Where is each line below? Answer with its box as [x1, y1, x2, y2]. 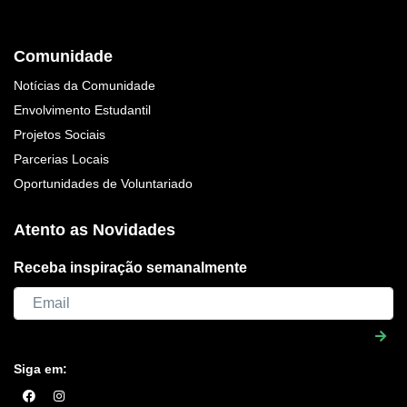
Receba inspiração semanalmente [14, 260, 247, 275]
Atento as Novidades [14, 221, 175, 239]
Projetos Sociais [14, 127, 105, 142]
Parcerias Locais [14, 152, 109, 166]
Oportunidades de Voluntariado [14, 176, 193, 191]
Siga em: [14, 362, 67, 376]
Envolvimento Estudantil [14, 103, 151, 117]
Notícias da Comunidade [14, 78, 155, 93]
